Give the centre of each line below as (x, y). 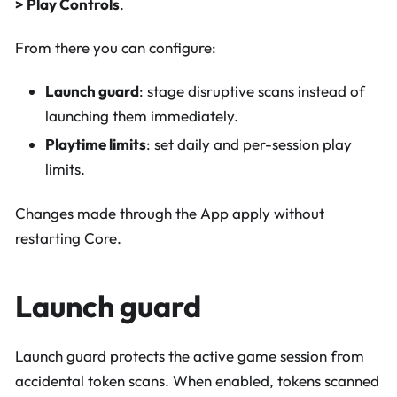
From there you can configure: (116, 47)
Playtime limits (96, 144)
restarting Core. (68, 237)
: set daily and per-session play (249, 144)
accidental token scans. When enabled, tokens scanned (197, 381)
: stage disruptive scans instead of (252, 91)
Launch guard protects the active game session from (190, 356)
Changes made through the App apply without (170, 213)
